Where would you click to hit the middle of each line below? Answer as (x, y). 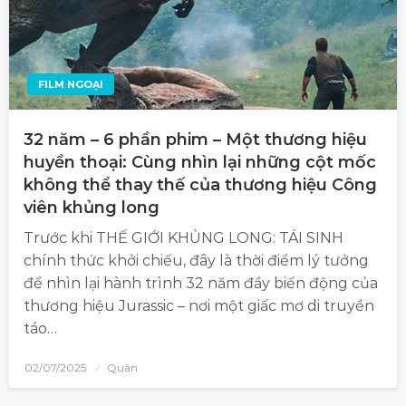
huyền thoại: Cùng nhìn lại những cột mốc (200, 163)
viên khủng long (92, 208)
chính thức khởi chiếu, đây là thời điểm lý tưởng (196, 261)
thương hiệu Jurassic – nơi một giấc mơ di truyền (199, 306)
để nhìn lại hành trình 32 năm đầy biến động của (201, 284)
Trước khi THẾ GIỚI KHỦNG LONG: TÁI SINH (184, 238)
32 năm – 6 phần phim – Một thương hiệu (195, 140)
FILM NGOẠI (71, 85)
